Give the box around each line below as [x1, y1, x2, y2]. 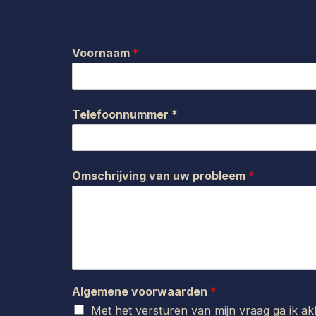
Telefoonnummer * [72, 107, 178, 121]
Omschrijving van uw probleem [72, 169, 248, 183]
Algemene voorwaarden [72, 284, 210, 298]
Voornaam [72, 46, 133, 60]
